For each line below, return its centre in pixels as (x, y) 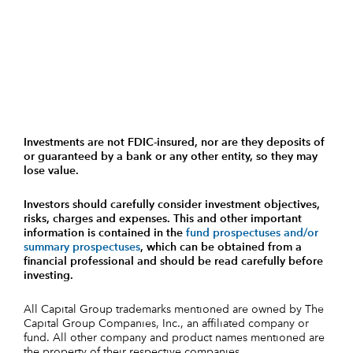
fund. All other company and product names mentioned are (174, 338)
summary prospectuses (82, 248)
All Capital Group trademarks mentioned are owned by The (174, 310)
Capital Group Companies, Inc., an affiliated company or (166, 324)
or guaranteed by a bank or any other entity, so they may (171, 157)
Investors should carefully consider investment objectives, (172, 205)
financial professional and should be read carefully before (173, 262)
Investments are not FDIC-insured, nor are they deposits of (174, 143)
